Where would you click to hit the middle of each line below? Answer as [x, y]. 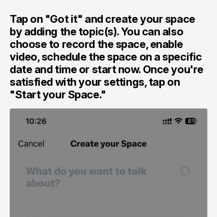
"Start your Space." [58, 95]
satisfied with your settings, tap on [95, 82]
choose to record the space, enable [97, 44]
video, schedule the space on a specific [106, 57]
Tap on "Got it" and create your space [102, 19]
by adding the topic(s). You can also [97, 32]
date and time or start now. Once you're [107, 70]
